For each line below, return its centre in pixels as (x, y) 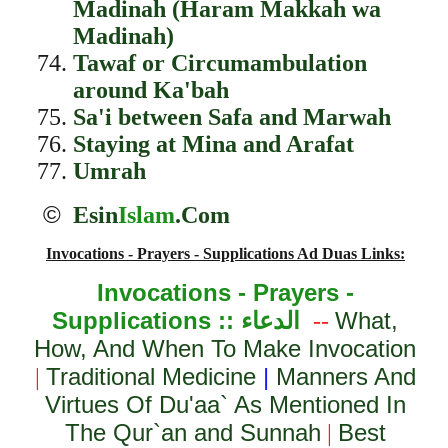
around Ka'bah (150, 90)
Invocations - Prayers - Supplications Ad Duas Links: (225, 253)
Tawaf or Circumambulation (219, 63)
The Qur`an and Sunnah (192, 432)
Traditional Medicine (150, 376)
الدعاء (271, 320)
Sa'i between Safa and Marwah (231, 117)
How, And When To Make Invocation (225, 348)
